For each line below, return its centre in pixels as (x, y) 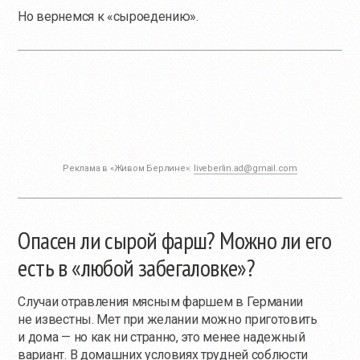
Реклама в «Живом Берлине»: (128, 169)
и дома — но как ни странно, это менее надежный (162, 337)
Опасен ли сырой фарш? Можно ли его (175, 240)
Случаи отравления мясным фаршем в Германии (160, 302)
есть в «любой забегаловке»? (137, 268)
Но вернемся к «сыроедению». (108, 17)
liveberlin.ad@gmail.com (245, 169)
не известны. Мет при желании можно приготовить (168, 320)
